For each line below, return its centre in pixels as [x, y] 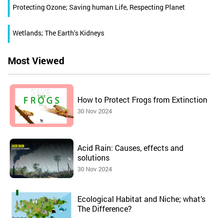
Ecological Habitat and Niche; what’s [141, 199]
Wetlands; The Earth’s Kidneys [58, 33]
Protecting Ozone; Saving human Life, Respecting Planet [99, 7]
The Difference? [104, 208]
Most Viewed [36, 61]
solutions [93, 157]
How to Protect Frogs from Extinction [142, 100]
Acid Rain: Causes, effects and [130, 147]
